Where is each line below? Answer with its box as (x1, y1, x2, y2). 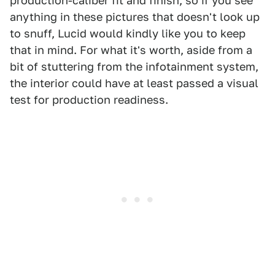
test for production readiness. (10, 93, 168, 107)
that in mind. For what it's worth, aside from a (10, 44, 252, 57)
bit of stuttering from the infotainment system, (10, 60, 258, 74)
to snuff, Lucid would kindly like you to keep (10, 27, 246, 41)
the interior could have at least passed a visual (10, 77, 258, 90)
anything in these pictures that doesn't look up (10, 10, 260, 24)
